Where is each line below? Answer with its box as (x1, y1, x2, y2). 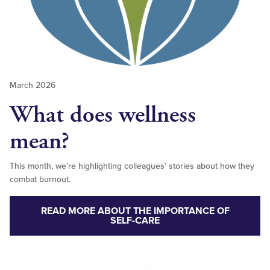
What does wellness (10, 99, 196, 130)
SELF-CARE (110, 214, 160, 227)
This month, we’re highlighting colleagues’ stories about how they (10, 160, 254, 171)
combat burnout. (10, 174, 73, 184)
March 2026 (10, 80, 55, 90)
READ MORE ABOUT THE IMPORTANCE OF (40, 204, 230, 217)
